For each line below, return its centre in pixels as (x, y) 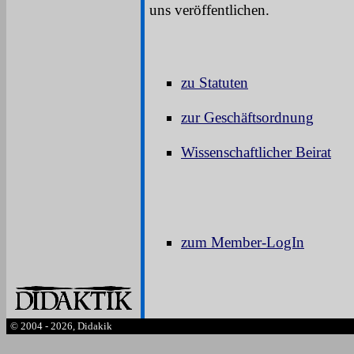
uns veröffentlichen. (209, 10)
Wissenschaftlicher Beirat (256, 153)
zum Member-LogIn (243, 243)
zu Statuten (215, 83)
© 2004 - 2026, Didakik (60, 326)
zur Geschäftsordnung (247, 118)
